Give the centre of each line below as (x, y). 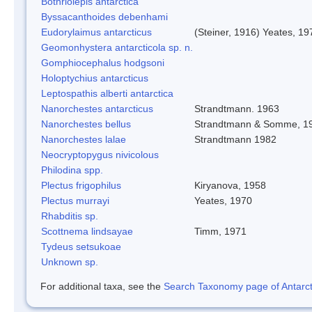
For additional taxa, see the (102, 286)
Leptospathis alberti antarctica (107, 93)
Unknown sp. (70, 262)
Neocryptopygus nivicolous (100, 154)
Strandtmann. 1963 (237, 108)
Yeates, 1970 (223, 200)
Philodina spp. (72, 170)
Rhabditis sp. (70, 216)
